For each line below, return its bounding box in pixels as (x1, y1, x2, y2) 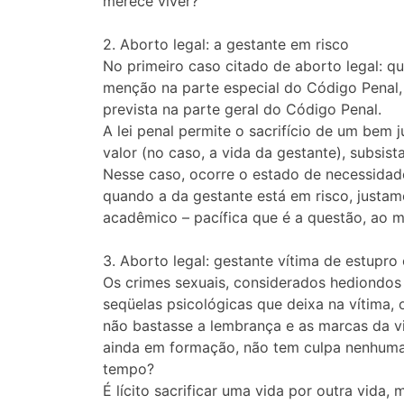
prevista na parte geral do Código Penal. (103, 100, 381, 119)
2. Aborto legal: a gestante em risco (103, 35, 349, 54)
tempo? (103, 360, 154, 379)
